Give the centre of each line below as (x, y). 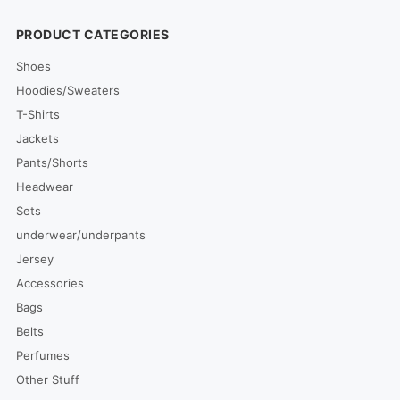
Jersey (34, 258)
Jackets (37, 138)
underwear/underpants (80, 234)
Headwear (44, 186)
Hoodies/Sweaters (67, 90)
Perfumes (42, 355)
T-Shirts (37, 114)
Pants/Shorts (52, 162)
